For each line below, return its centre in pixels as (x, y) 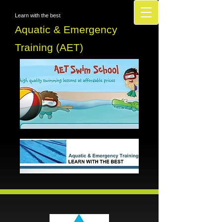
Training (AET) (49, 47)
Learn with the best (38, 15)
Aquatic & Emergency (66, 29)
